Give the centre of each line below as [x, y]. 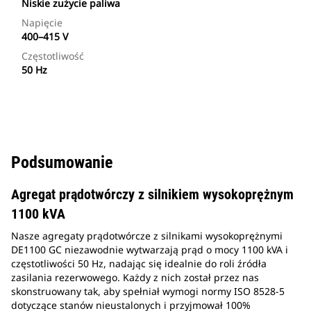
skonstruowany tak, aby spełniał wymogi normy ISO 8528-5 [148, 292]
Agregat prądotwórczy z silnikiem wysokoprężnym [152, 195]
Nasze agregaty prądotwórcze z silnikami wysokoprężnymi [147, 236]
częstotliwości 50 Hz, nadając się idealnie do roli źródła [139, 264]
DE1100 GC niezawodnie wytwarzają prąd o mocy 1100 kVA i [150, 250]
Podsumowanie [62, 163]
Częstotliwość [53, 56]
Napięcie [42, 23]
